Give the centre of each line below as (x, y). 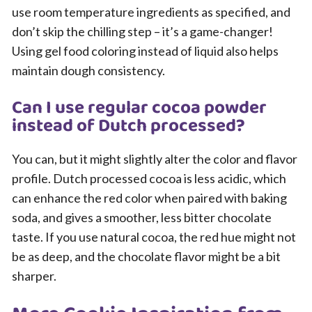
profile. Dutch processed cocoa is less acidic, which (149, 178)
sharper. (34, 276)
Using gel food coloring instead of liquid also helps (145, 51)
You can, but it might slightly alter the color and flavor (155, 159)
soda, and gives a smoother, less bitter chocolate (142, 217)
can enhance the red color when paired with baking (149, 198)
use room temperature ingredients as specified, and (151, 12)
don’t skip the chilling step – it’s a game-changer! (142, 31)
